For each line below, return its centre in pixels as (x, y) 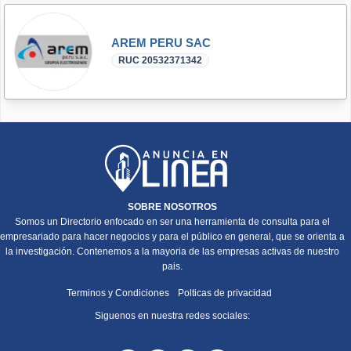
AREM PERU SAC (161, 42)
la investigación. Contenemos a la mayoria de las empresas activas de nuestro (172, 251)
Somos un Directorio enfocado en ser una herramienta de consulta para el (172, 221)
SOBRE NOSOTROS (172, 206)
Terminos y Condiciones (119, 293)
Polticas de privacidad (225, 293)
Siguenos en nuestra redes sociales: (172, 315)
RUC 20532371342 (160, 60)
